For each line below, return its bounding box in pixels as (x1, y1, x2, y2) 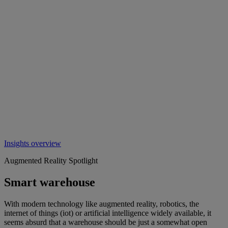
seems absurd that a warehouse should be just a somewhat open (4, 217, 207, 226)
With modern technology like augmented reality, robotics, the (4, 199, 199, 208)
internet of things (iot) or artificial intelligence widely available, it (4, 208, 211, 217)
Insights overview (4, 138, 61, 148)
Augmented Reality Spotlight (4, 156, 98, 165)
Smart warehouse (4, 175, 95, 189)
